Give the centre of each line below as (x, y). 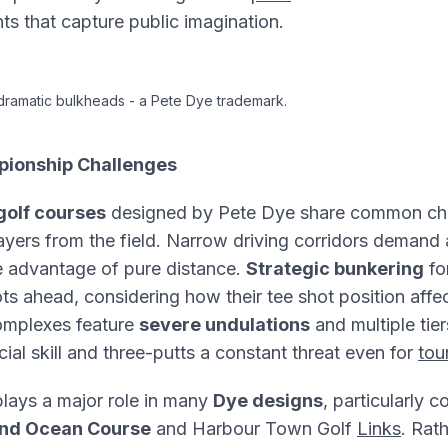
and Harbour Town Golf (254, 428)
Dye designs (268, 400)
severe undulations (224, 324)
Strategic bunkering (335, 268)
